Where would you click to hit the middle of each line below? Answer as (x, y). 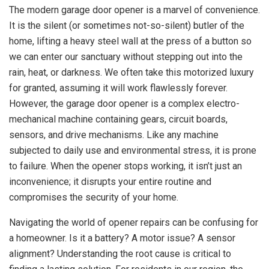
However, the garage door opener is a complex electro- (124, 104)
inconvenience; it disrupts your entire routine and (110, 182)
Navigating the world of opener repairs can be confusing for (134, 222)
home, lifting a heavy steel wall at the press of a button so (130, 41)
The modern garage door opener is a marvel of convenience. (134, 10)
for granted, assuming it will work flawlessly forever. (118, 88)
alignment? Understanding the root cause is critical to (120, 254)
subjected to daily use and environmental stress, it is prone (133, 150)
